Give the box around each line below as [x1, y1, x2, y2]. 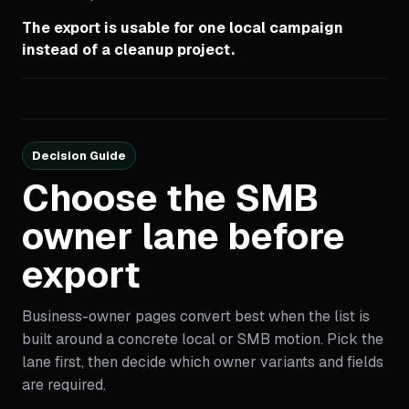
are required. [22, 375, 106, 394]
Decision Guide [32, 148, 126, 163]
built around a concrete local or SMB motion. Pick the [22, 330, 383, 349]
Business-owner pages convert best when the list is [22, 307, 370, 326]
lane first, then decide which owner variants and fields [22, 352, 383, 372]
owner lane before [22, 212, 345, 260]
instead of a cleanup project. [22, 40, 235, 59]
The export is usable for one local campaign [22, 18, 343, 37]
